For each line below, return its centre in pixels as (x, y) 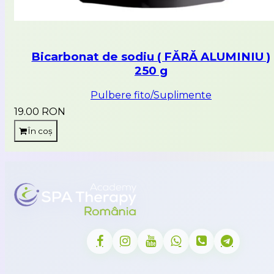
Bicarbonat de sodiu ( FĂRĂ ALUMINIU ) (151, 56)
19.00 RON (40, 111)
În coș (39, 131)
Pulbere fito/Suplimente (151, 95)
